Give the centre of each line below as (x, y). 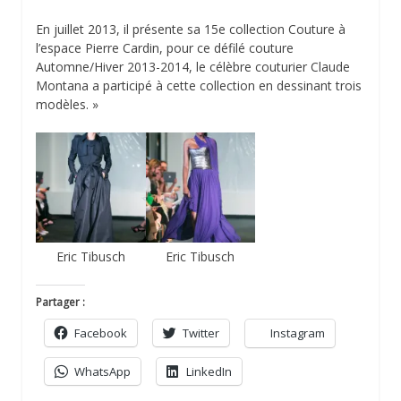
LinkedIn (209, 371)
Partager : (60, 302)
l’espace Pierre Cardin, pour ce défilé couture (165, 48)
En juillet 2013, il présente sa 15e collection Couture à (191, 30)
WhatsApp (102, 371)
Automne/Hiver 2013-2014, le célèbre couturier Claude (193, 67)
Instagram (298, 333)
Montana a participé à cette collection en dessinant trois (199, 86)
